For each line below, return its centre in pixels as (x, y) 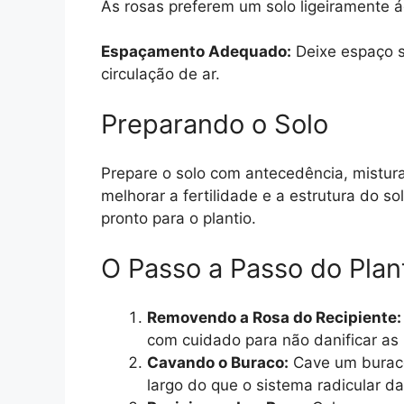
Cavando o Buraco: (218, 363)
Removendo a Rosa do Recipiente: (274, 318)
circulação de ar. (161, 74)
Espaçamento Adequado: (196, 52)
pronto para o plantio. (179, 219)
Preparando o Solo (215, 124)
